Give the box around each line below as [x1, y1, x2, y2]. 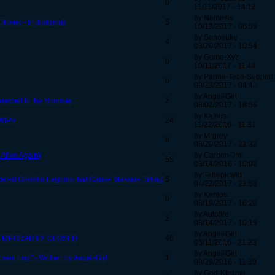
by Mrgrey [194, 131, 227, 141]
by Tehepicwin [194, 171, 242, 180]
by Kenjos [194, 190, 227, 199]
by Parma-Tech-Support [194, 72, 273, 82]
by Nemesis [194, 14, 233, 23]
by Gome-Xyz [194, 53, 239, 62]
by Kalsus [194, 112, 227, 121]
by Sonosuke [194, 33, 238, 42]
